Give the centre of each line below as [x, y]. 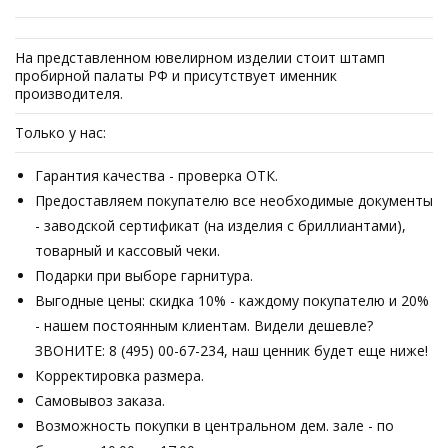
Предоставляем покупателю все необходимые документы [234, 200]
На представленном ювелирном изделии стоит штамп [200, 57]
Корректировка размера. [119, 375]
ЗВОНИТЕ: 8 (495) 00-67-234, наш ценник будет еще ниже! [231, 350]
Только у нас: [60, 132]
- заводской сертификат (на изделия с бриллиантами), [220, 225]
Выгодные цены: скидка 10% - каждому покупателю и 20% [232, 300]
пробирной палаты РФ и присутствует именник [176, 75]
